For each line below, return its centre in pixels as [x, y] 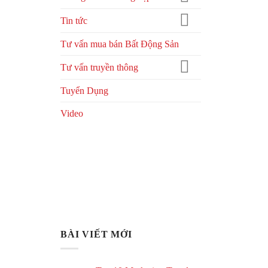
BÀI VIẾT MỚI [96, 234]
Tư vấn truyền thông [99, 68]
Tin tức [74, 21]
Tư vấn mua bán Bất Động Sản [120, 44]
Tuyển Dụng [84, 90]
